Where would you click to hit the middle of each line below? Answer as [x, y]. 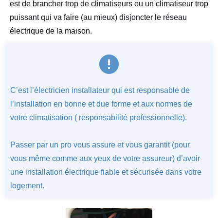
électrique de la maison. [51, 31]
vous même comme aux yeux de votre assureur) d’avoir [105, 159]
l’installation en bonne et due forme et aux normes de [101, 104]
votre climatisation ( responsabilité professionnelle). [99, 118]
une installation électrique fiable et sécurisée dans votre [106, 172]
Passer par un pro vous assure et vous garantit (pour [100, 145]
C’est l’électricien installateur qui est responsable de [100, 91]
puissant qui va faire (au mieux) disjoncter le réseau [98, 18]
